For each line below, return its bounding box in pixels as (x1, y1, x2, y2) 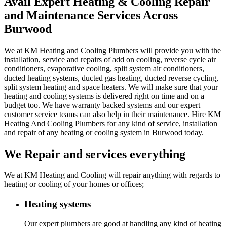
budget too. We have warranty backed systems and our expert (4, 100, 200, 109)
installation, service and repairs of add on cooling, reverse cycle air (4, 55, 216, 64)
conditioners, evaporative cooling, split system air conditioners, (4, 64, 204, 73)
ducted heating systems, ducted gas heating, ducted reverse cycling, (4, 73, 218, 82)
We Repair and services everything (4, 147, 185, 161)
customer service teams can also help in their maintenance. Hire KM (4, 109, 221, 119)
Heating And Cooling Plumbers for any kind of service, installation (4, 119, 217, 128)
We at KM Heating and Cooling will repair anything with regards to (4, 171, 220, 180)
